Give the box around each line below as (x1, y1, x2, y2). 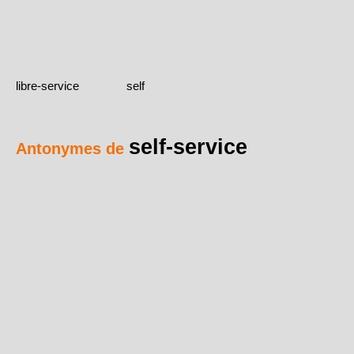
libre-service (16, 79, 79, 93)
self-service (129, 134, 247, 160)
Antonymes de (16, 140, 129, 158)
